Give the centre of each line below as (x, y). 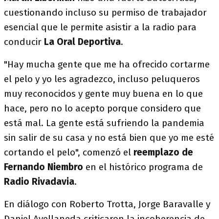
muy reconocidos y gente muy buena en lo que (103, 94)
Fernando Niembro (44, 167)
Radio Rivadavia (39, 182)
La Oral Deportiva (82, 42)
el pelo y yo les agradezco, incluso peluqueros (102, 79)
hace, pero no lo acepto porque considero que (102, 108)
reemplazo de (163, 152)
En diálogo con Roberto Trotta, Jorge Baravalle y (107, 204)
